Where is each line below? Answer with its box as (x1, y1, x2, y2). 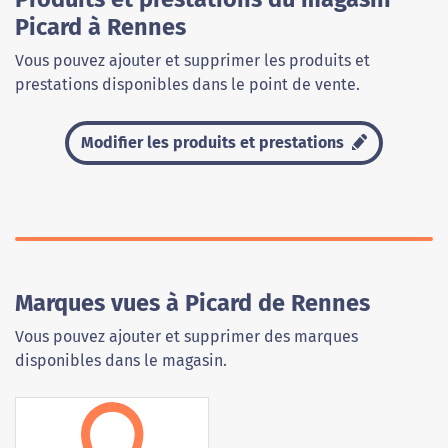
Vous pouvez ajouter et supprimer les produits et (15, 51, 370, 71)
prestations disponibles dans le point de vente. (15, 75, 360, 95)
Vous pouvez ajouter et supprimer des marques (15, 327, 358, 347)
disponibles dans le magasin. (15, 351, 227, 371)
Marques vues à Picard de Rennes (15, 289, 370, 318)
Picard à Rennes (15, 13, 186, 42)
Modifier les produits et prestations (81, 133, 349, 153)
